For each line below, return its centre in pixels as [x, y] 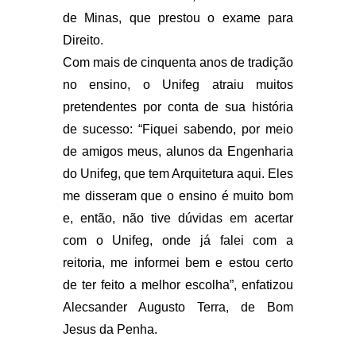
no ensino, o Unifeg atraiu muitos [178, 84]
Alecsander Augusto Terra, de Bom [178, 307]
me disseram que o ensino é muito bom [178, 195]
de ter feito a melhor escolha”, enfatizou [178, 284]
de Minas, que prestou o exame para [178, 17]
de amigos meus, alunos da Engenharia [178, 151]
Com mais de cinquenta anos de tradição [178, 62]
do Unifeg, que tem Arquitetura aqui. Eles [178, 173]
